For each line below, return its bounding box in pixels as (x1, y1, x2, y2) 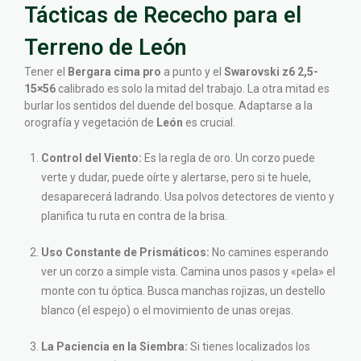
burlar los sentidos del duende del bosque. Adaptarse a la (24, 99, 313, 113)
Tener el (24, 65, 68, 79)
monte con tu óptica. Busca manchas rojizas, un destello (41, 284, 326, 298)
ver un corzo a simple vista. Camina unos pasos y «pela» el (41, 265, 335, 279)
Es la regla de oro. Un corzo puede (142, 151, 315, 165)
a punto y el (161, 65, 224, 79)
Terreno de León (24, 35, 187, 61)
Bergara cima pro (68, 65, 161, 79)
